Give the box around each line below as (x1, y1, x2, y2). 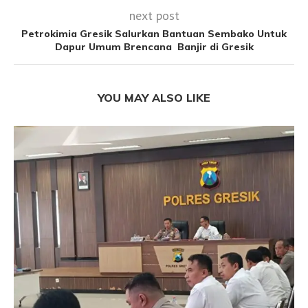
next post (129, 7, 179, 23)
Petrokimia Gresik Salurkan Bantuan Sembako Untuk (21, 27, 287, 40)
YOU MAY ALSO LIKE (98, 90, 210, 104)
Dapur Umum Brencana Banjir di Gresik (54, 40, 254, 53)
